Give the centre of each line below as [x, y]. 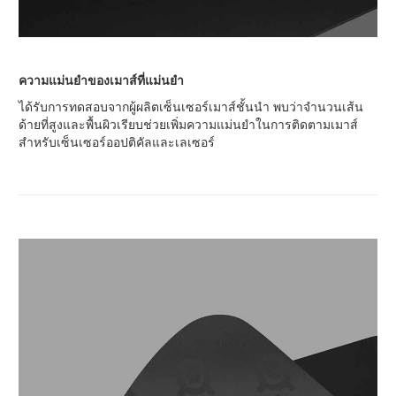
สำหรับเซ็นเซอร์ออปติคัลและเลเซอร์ [117, 143]
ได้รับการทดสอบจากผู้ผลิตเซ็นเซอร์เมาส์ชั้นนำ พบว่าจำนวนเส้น [191, 107]
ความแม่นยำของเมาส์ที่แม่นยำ [101, 81]
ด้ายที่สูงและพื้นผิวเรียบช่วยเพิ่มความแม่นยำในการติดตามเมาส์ [188, 125]
